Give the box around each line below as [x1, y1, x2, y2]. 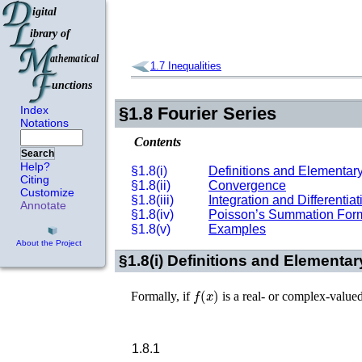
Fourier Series [158, 103, 277, 124]
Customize [20, 186, 74, 199]
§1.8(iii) [131, 193, 174, 208]
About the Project [15, 238, 82, 248]
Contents [134, 135, 181, 149]
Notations [20, 116, 69, 129]
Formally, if [131, 288, 193, 303]
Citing [20, 173, 49, 186]
